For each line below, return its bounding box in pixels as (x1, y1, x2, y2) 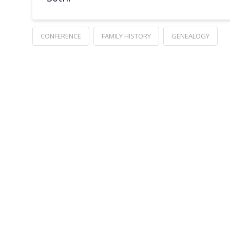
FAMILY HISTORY (101, 31, 151, 41)
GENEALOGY (171, 31, 209, 41)
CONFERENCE (40, 31, 81, 41)
